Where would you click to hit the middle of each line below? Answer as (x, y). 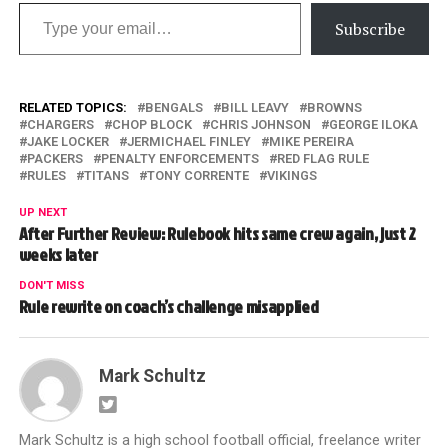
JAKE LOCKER (67, 141)
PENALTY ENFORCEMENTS (179, 158)
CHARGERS (60, 124)
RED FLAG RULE (322, 158)
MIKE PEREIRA (311, 141)
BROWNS (334, 107)
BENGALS (173, 107)
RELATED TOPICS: (72, 107)
